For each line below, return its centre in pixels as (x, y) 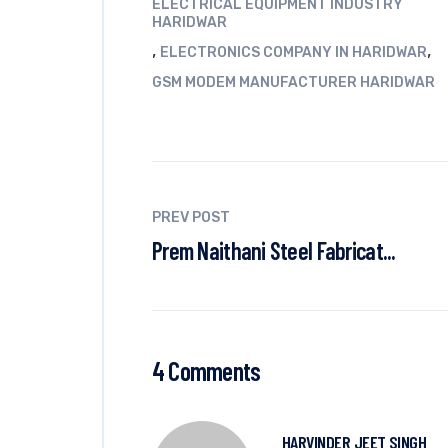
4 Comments (206, 370)
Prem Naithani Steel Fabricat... (274, 250)
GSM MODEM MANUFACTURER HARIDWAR (293, 82)
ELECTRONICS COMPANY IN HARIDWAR (293, 52)
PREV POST (191, 217)
